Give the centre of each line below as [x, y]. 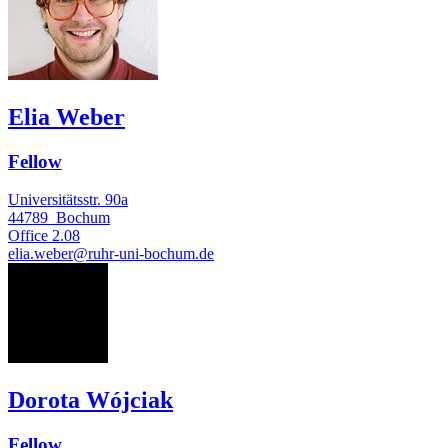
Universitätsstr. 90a [68, 200]
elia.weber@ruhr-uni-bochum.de [111, 254]
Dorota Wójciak [90, 400]
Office [28, 236]
